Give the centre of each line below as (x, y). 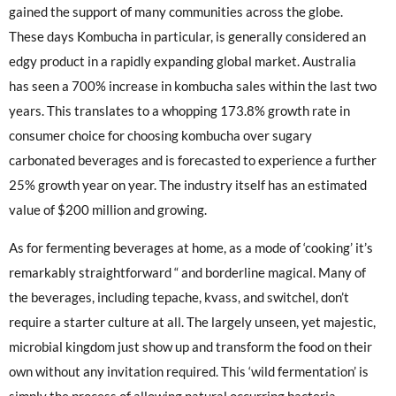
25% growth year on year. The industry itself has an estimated (188, 185)
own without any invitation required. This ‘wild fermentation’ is (189, 371)
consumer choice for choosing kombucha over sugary (160, 136)
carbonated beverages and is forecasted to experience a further (193, 160)
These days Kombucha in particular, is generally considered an (187, 37)
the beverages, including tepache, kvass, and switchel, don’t (179, 297)
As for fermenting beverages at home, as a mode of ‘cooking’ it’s (191, 247)
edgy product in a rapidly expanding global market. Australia (183, 61)
